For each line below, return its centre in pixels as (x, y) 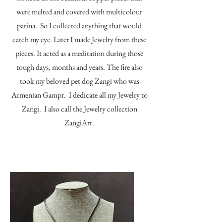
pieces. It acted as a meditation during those (79, 53)
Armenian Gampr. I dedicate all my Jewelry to (79, 95)
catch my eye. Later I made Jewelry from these (79, 39)
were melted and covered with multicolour (79, 12)
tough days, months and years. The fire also (79, 67)
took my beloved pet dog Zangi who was (79, 81)
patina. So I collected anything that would (79, 26)
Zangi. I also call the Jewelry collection (79, 109)
